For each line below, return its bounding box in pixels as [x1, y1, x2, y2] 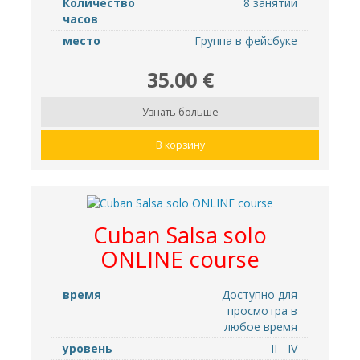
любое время [224, 319, 297, 334]
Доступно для [222, 287, 297, 302]
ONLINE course [100, 244, 260, 274]
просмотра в [227, 303, 297, 318]
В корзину [155, 137, 205, 152]
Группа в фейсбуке [194, 32, 297, 48]
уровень [63, 341, 112, 356]
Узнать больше [141, 104, 219, 119]
